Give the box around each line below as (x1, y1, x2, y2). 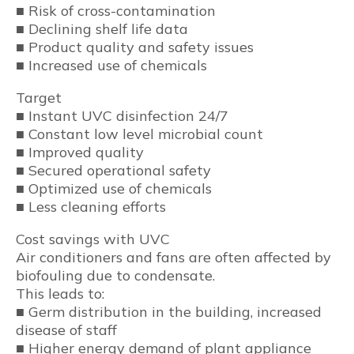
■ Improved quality (16, 142, 144, 161)
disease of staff (16, 320, 117, 339)
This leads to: (16, 284, 104, 303)
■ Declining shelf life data (16, 19, 188, 38)
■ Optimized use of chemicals (16, 179, 212, 198)
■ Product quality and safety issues (16, 37, 254, 56)
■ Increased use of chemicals (16, 55, 207, 74)
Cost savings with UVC (16, 229, 170, 248)
